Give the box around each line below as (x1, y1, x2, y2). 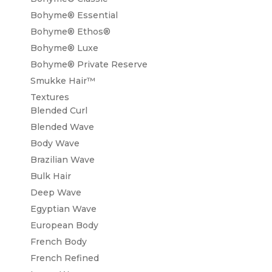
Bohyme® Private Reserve (30, 58, 148, 70)
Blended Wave (30, 121, 94, 132)
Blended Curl (30, 104, 87, 116)
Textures (30, 91, 69, 103)
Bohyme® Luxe (30, 42, 98, 53)
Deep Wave (30, 186, 81, 198)
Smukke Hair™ (30, 75, 95, 86)
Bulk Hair (30, 170, 71, 182)
